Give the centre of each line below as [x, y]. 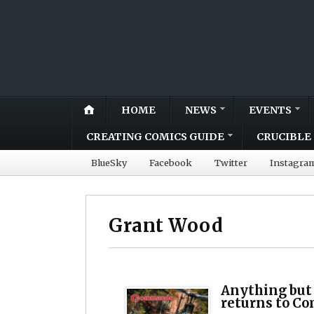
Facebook [171, 162]
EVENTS [270, 110]
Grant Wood [166, 225]
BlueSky [109, 162]
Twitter [231, 162]
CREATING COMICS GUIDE [155, 136]
